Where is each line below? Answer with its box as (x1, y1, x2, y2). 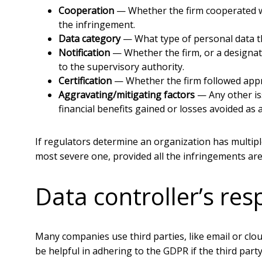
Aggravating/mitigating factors (58, 88, 195, 101)
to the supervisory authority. (58, 60, 184, 73)
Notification (58, 46, 110, 59)
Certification (58, 74, 112, 87)
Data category (58, 32, 120, 45)
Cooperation (58, 4, 114, 17)
